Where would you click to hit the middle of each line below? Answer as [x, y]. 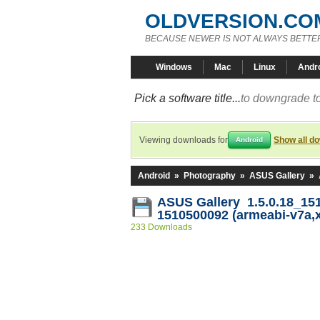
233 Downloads [161, 227]
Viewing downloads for [184, 140]
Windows [174, 67]
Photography [210, 176]
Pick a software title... [187, 98]
